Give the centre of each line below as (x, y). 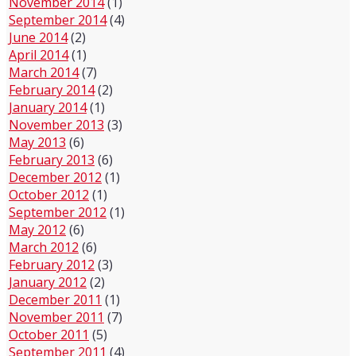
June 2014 (38, 37)
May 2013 (37, 142)
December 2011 (55, 299)
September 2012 (58, 212)
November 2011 (56, 317)
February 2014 (52, 89)
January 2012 (48, 282)
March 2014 (44, 72)
